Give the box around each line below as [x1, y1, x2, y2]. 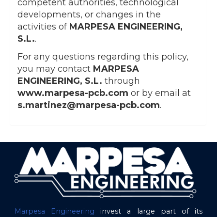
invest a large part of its [100, 206, 203, 216]
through [102, 76, 140, 87]
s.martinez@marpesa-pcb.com [17, 100, 160, 111]
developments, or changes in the [17, 9, 161, 20]
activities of [17, 21, 69, 32]
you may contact [17, 63, 93, 75]
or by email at [128, 88, 191, 99]
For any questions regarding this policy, [17, 51, 188, 62]
